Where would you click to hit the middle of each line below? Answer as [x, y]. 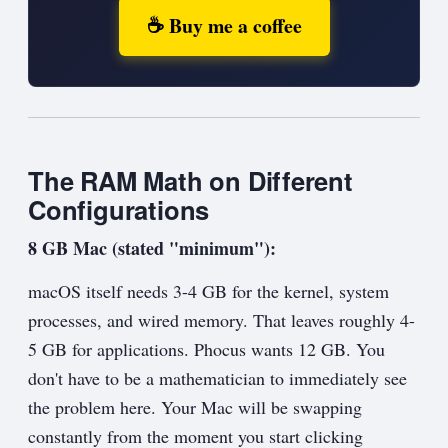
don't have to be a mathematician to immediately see [217, 378]
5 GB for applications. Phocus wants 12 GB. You [206, 349]
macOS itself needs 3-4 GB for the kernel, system [208, 291]
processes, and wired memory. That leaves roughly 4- [221, 320]
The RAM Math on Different [190, 181]
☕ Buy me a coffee [224, 26]
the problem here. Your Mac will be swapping [195, 407]
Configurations [119, 210]
